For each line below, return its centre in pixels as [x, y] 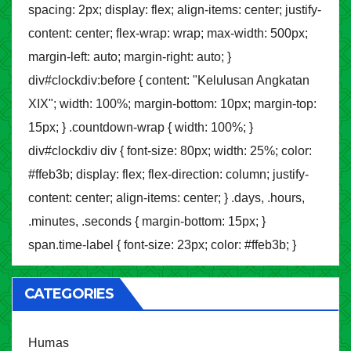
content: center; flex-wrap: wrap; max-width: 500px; [168, 33]
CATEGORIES [69, 294]
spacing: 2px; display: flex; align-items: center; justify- [175, 10]
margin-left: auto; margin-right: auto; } [130, 57]
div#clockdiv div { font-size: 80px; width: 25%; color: [170, 151]
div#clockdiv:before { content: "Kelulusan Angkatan [169, 80]
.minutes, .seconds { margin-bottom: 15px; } [147, 221]
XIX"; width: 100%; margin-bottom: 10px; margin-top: [172, 104]
